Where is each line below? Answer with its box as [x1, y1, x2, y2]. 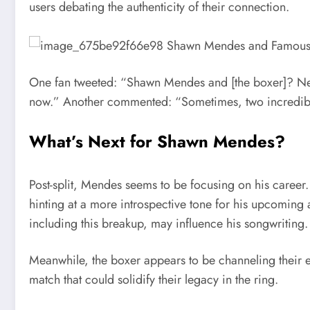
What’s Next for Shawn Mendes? [29, 129, 285, 154]
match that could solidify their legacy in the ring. [29, 271, 278, 289]
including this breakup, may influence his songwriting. [29, 214, 308, 232]
